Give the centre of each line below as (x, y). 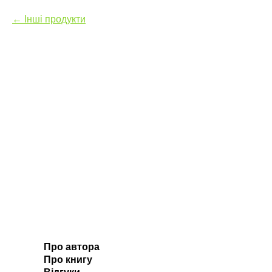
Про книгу (68, 260)
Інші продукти (55, 19)
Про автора (72, 247)
